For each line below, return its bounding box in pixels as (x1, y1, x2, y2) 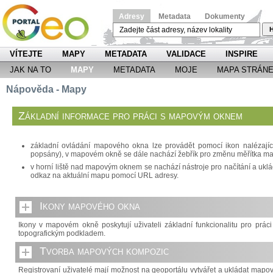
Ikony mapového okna (40, 200, 140, 212)
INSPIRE (225, 49, 258, 58)
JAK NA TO (10, 65, 51, 74)
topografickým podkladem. (18, 229, 105, 238)
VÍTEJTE (10, 49, 43, 58)
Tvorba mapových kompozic (40, 245, 169, 257)
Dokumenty (205, 12, 245, 21)
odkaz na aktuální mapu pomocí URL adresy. (30, 171, 179, 180)
